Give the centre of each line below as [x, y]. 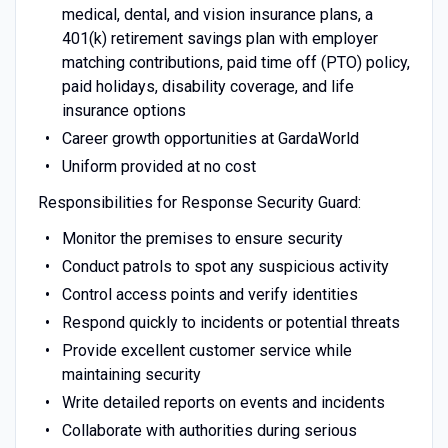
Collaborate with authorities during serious [209, 430]
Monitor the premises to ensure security [202, 238]
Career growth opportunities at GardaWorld [210, 138]
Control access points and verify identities [209, 294]
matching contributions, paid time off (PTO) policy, [235, 62]
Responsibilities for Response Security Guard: [199, 202]
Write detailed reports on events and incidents [223, 402]
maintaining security [131, 374]
